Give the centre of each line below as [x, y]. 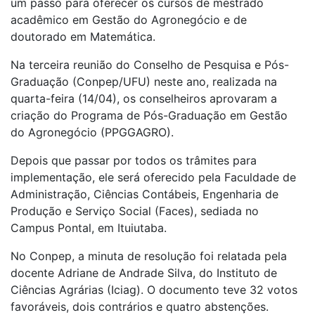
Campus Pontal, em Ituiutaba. [89, 228]
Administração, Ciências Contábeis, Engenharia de [144, 194]
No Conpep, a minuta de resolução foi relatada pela [149, 256]
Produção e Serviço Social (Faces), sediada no [135, 211]
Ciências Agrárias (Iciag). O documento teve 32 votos [154, 290]
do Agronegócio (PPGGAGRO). [92, 133]
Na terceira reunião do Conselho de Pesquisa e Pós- [150, 65]
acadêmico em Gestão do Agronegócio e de [129, 20]
